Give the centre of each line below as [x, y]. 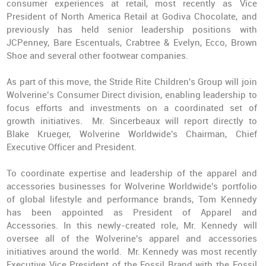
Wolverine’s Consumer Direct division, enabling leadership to [132, 95]
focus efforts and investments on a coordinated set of [132, 108]
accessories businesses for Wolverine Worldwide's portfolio [132, 186]
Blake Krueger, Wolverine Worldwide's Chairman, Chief [132, 134]
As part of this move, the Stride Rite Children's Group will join [132, 82]
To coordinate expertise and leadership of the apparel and [132, 173]
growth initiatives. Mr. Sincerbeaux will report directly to [132, 121]
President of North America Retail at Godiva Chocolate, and [132, 17]
